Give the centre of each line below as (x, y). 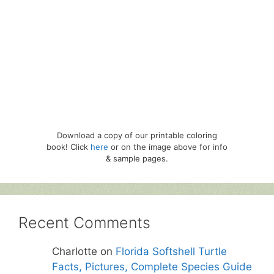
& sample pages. (137, 159)
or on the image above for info (168, 147)
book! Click (68, 147)
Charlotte (75, 252)
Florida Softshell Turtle (172, 252)
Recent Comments (84, 223)
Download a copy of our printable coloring (137, 135)
